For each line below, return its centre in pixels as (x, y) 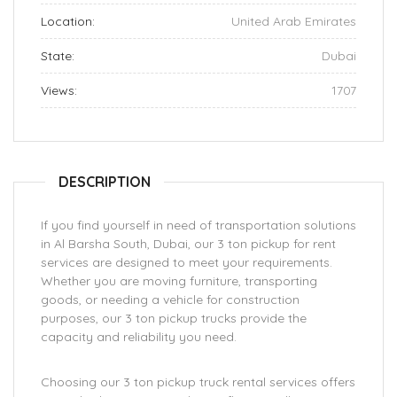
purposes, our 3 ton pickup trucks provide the (174, 318)
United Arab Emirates (294, 21)
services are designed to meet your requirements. (187, 262)
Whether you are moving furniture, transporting (179, 281)
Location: (68, 21)
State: (58, 56)
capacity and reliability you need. (139, 337)
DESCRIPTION (105, 182)
